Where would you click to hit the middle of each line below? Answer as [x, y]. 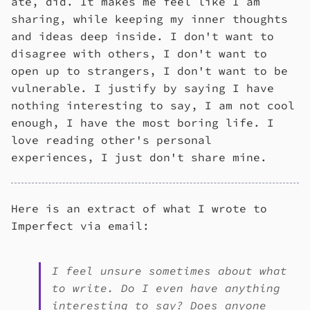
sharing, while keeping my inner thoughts [149, 19]
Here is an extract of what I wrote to [139, 208]
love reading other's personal [111, 140]
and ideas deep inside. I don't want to [143, 36]
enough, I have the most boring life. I [143, 122]
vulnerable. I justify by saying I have [143, 88]
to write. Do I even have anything [166, 288]
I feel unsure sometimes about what [170, 271]
